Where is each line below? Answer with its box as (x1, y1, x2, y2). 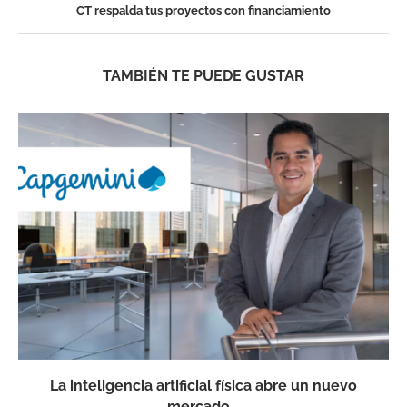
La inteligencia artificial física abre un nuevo (50, 377, 357, 395)
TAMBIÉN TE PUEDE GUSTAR (103, 67, 304, 85)
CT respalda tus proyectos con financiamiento (76, 4, 331, 18)
